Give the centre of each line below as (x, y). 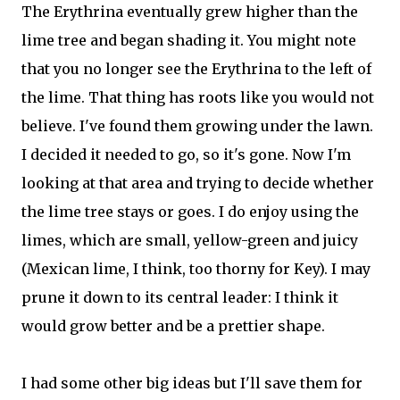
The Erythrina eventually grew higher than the (190, 12)
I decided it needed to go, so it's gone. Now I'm (186, 154)
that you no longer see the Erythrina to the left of (196, 69)
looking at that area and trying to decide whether (198, 183)
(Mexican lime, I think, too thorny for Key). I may (196, 269)
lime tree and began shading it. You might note (189, 40)
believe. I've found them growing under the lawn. (197, 126)
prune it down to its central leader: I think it (180, 297)
